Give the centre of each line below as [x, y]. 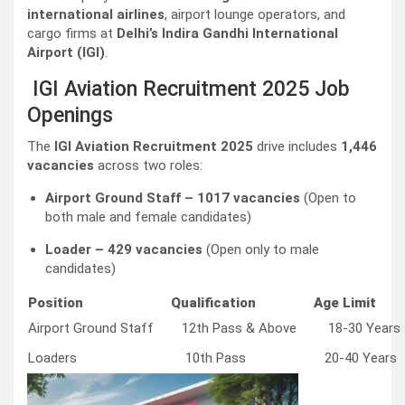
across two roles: [148, 166]
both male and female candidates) [148, 217]
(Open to [328, 198]
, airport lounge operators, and [255, 15]
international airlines [96, 15]
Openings [70, 116]
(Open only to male [261, 250]
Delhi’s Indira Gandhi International [227, 34]
